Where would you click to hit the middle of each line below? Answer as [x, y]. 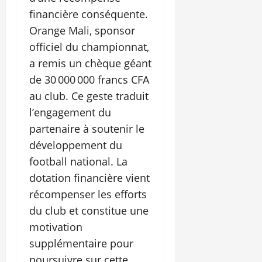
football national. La [78, 162]
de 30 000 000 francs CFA [89, 80]
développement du [76, 145]
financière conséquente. [89, 14]
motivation [56, 227]
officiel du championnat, [89, 47]
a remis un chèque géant [90, 63]
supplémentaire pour [81, 244]
